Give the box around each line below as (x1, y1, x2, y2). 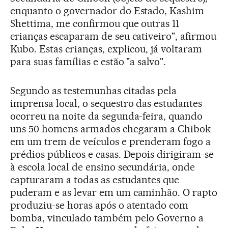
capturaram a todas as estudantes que (10, 174, 180, 186)
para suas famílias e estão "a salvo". (10, 55, 166, 68)
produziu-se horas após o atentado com (10, 199, 189, 211)
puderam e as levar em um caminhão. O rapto (10, 186, 218, 198)
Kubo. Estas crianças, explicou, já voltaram (10, 43, 203, 55)
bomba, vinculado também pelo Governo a (10, 212, 204, 224)
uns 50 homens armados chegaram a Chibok (10, 123, 211, 135)
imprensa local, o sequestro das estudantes (10, 97, 203, 109)
